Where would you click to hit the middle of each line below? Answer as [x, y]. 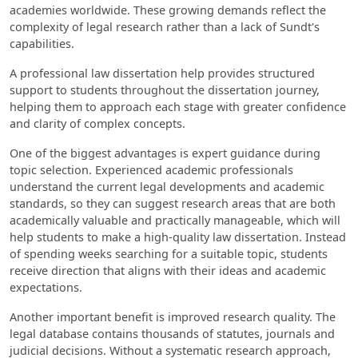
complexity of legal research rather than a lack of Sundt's [165, 26]
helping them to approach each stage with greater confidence [178, 106]
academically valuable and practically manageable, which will [175, 220]
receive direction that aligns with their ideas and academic [168, 270]
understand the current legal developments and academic [167, 186]
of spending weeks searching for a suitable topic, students [169, 253]
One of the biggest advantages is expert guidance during [165, 153]
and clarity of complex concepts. [99, 123]
